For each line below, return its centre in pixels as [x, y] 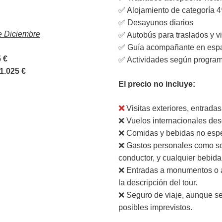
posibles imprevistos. [155, 207]
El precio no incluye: [157, 84]
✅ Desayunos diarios [156, 23]
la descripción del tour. [158, 183]
